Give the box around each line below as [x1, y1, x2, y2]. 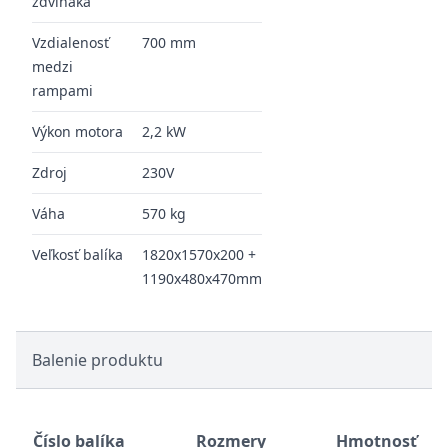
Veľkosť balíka [32, 245, 123, 264]
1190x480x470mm [142, 269, 262, 288]
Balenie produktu [32, 349, 163, 371]
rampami [32, 81, 93, 100]
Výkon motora [32, 122, 123, 141]
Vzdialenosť [32, 33, 109, 52]
